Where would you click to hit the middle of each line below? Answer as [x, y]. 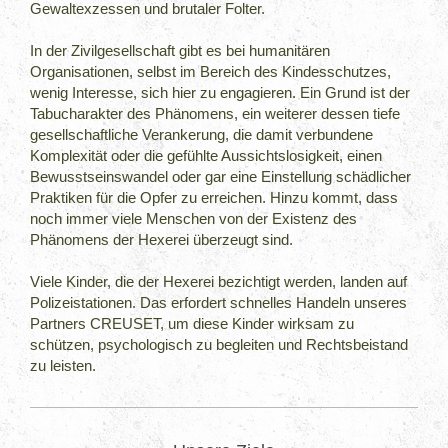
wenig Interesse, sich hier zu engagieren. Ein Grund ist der [220, 92]
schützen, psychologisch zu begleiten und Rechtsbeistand [219, 344]
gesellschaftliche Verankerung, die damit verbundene [202, 134]
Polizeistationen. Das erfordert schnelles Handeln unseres [219, 302]
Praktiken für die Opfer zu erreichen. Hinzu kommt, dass [214, 197]
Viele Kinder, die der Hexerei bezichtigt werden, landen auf [219, 281]
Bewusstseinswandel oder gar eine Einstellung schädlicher [221, 176]
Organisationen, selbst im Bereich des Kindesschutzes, [211, 71]
